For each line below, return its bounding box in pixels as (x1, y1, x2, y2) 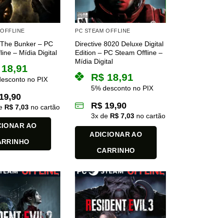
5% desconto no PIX (91, 84, 154, 92)
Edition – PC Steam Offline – (75, 48, 163, 56)
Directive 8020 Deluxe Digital (75, 39, 164, 48)
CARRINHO (97, 146, 135, 154)
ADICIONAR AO (90, 130, 143, 138)
